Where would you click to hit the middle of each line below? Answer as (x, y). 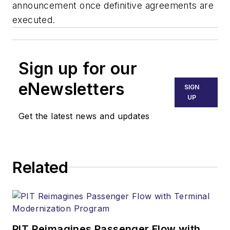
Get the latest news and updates (84, 116)
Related (40, 167)
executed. (34, 20)
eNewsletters (72, 89)
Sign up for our (78, 68)
